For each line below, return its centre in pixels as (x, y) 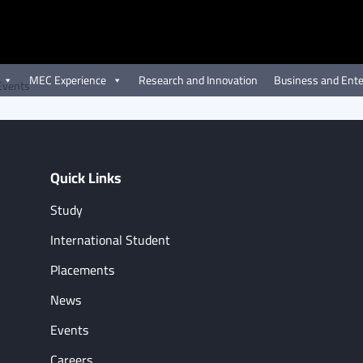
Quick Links (85, 178)
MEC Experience (68, 80)
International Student (110, 240)
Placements (82, 270)
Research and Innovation (198, 80)
